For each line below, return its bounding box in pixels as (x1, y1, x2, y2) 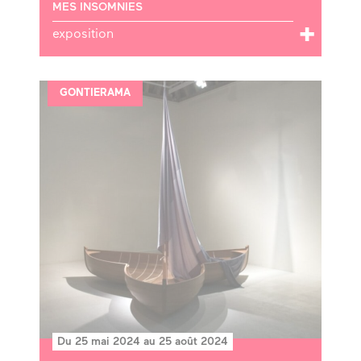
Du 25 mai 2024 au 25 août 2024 (57, 335, 228, 348)
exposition (52, 27, 114, 41)
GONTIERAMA (60, 87, 131, 98)
